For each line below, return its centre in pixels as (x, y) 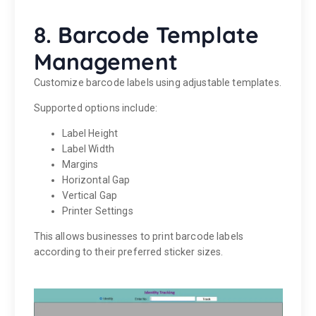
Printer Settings (97, 211)
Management (105, 61)
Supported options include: (96, 108)
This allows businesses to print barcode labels (138, 237)
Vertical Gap (90, 196)
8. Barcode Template (146, 35)
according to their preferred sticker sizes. (128, 252)
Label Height (90, 134)
